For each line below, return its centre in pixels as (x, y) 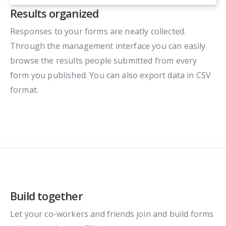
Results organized (54, 14)
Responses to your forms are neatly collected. (98, 32)
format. (24, 90)
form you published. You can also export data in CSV (111, 75)
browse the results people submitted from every (104, 61)
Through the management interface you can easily (108, 46)
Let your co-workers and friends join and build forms (112, 214)
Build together (46, 196)
